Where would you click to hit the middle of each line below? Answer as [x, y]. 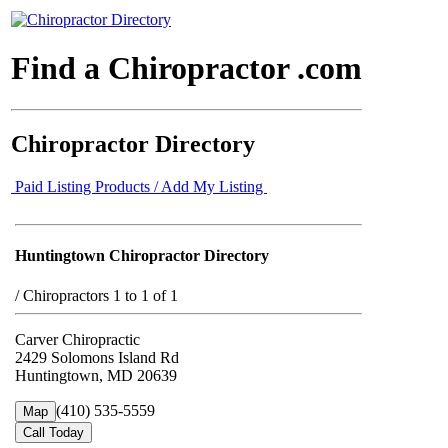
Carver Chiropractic [77, 339]
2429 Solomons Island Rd [97, 357]
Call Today [53, 432]
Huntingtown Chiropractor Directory [142, 256]
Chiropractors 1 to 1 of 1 [100, 295]
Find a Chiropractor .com [186, 68]
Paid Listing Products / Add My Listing [139, 186]
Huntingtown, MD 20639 [96, 375]
